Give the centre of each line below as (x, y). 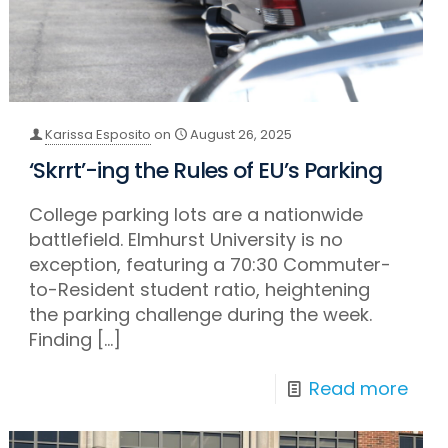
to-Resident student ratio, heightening (200, 290)
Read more (358, 389)
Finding (61, 340)
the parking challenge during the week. (201, 315)
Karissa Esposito (98, 135)
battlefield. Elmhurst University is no (186, 240)
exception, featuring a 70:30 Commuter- (210, 265)
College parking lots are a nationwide (196, 215)
